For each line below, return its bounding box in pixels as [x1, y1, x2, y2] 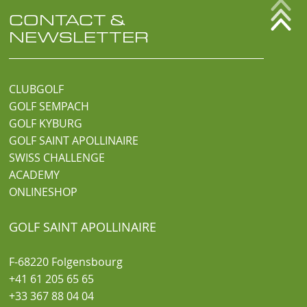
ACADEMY [9, 167, 60, 183]
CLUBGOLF [9, 82, 64, 97]
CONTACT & [9, 9, 125, 29]
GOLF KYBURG [9, 116, 83, 132]
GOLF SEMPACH [9, 99, 90, 114]
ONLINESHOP [9, 184, 78, 200]
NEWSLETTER [9, 26, 149, 47]
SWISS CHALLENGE [9, 150, 106, 166]
